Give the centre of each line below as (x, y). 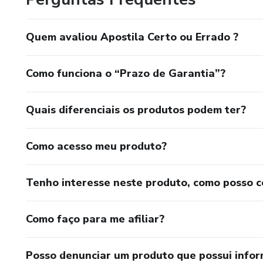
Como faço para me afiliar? (95, 219)
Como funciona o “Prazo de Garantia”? (126, 73)
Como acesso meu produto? (96, 146)
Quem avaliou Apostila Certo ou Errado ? (132, 37)
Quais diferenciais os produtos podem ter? (136, 109)
